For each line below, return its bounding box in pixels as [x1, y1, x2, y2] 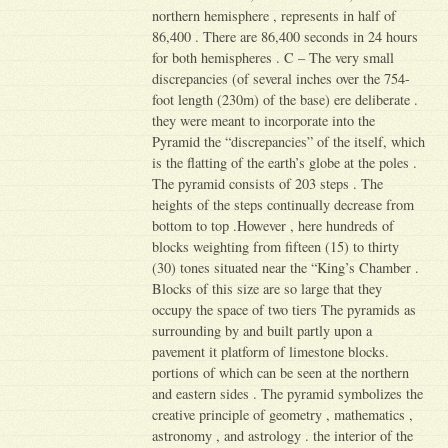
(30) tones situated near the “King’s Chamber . [152, 257, 420, 277]
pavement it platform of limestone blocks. [152, 341, 390, 361]
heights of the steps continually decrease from [152, 194, 415, 214]
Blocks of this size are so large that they [152, 278, 383, 298]
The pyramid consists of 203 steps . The [152, 173, 384, 193]
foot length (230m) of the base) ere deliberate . [152, 89, 419, 109]
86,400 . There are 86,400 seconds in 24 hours [152, 26, 419, 46]
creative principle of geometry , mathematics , [152, 404, 414, 424]
